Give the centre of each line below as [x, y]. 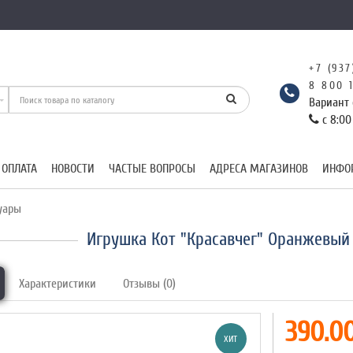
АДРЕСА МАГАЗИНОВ [259, 169]
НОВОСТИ [73, 169]
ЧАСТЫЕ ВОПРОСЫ [152, 169]
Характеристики [58, 284]
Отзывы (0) [150, 284]
